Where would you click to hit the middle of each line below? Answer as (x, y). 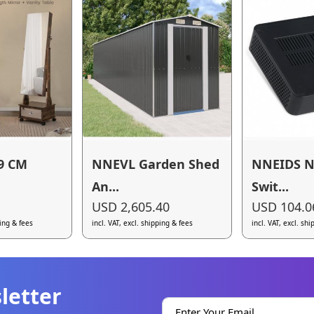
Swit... (271, 186)
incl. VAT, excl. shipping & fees (143, 223)
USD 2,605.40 (131, 207)
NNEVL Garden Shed (156, 164)
